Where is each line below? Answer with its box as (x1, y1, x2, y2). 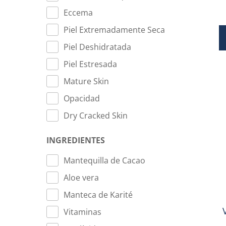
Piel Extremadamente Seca (64, 24, 165, 35)
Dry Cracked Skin (64, 110, 128, 121)
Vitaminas (64, 206, 101, 217)
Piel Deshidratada (64, 41, 131, 52)
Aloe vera (64, 172, 99, 183)
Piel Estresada (64, 59, 117, 70)
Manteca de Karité (64, 189, 133, 200)
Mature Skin (64, 76, 109, 87)
